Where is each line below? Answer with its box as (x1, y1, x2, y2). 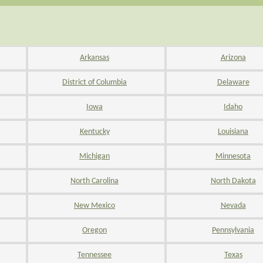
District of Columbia (62, 78, 127, 87)
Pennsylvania (212, 226, 254, 235)
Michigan (79, 152, 110, 161)
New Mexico (74, 201, 115, 210)
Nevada (220, 201, 246, 210)
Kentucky (79, 127, 110, 136)
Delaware (217, 78, 249, 87)
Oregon (82, 226, 107, 235)
